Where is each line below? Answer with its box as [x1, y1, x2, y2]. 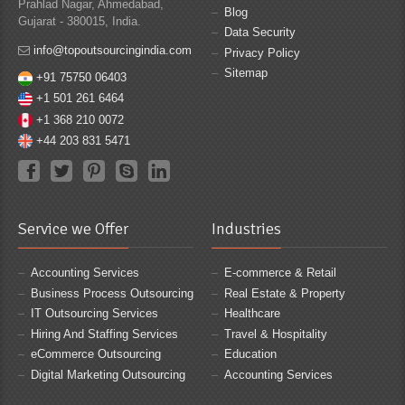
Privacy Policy [224, 45, 300, 60]
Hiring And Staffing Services [31, 326, 178, 341]
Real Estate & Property [224, 286, 345, 300]
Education [224, 347, 277, 362]
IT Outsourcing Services [31, 306, 158, 321]
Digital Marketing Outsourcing [31, 367, 185, 381]
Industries [212, 219, 281, 240]
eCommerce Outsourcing [31, 347, 161, 362]
